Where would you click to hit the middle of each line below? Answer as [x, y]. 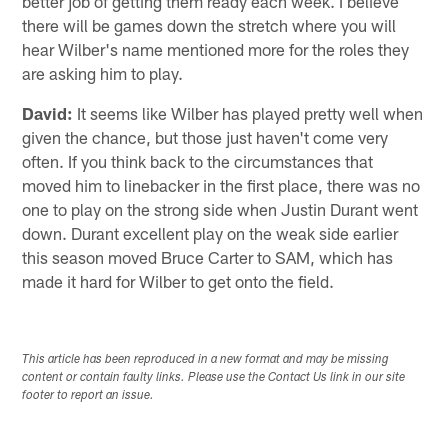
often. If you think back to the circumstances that [198, 160]
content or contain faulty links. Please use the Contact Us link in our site [214, 378]
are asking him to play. [103, 72]
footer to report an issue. [88, 396]
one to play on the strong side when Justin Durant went [220, 208]
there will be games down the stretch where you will [209, 24]
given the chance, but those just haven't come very [205, 136]
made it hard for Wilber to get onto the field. [178, 280]
